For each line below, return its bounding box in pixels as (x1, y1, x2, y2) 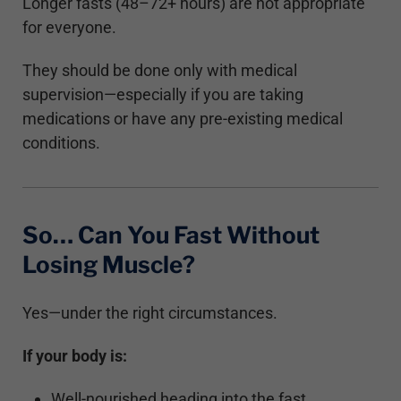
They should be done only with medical (22, 60, 297, 80)
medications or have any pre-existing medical (22, 108, 343, 128)
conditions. (22, 132, 100, 152)
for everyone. (22, 17, 116, 37)
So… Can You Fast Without (22, 220, 320, 249)
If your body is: (22, 346, 127, 365)
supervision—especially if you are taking (22, 84, 303, 104)
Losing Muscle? (22, 250, 195, 278)
